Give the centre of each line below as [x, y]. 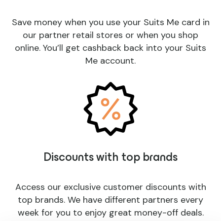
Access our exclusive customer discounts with [110, 187]
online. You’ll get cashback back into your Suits [110, 48]
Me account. [110, 61]
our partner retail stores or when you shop [110, 35]
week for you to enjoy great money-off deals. [110, 213]
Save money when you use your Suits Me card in [110, 22]
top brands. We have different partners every [110, 200]
